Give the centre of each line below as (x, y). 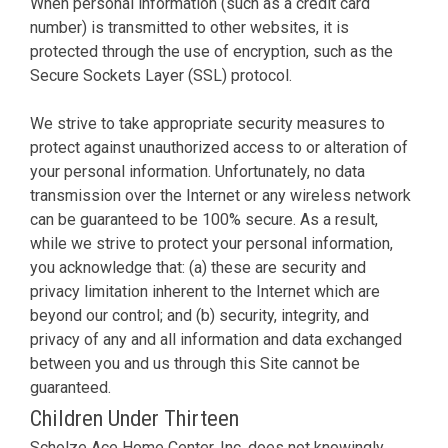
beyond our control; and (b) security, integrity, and (199, 315)
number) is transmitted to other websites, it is (189, 27)
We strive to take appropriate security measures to (207, 123)
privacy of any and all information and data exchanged (216, 339)
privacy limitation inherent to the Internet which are (205, 291)
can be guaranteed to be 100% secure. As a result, (204, 219)
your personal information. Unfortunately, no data (197, 171)
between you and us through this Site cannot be (195, 363)
